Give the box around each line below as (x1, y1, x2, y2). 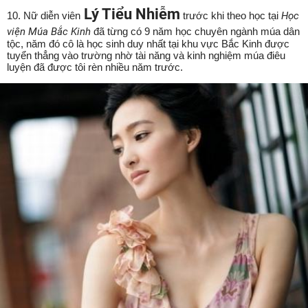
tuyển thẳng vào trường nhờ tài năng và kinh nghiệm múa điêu (7, 49, 285, 61)
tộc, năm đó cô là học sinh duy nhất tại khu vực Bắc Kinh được (7, 37, 289, 49)
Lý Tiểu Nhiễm (80, 5, 180, 23)
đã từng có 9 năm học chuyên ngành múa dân (91, 25, 300, 37)
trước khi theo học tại (180, 9, 281, 21)
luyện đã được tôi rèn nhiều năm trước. (7, 60, 183, 73)
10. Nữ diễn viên (7, 9, 80, 21)
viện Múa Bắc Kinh (7, 25, 91, 38)
